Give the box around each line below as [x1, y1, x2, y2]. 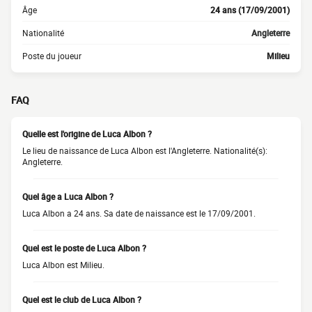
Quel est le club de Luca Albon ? [22, 294, 141, 305]
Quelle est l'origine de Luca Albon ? [22, 128, 152, 139]
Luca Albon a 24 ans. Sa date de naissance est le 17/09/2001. [22, 208, 256, 219]
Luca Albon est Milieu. [22, 259, 104, 270]
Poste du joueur [22, 50, 81, 61]
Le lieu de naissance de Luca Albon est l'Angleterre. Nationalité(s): [22, 145, 267, 156]
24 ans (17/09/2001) [210, 4, 290, 15]
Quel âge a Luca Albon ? [22, 191, 114, 202]
